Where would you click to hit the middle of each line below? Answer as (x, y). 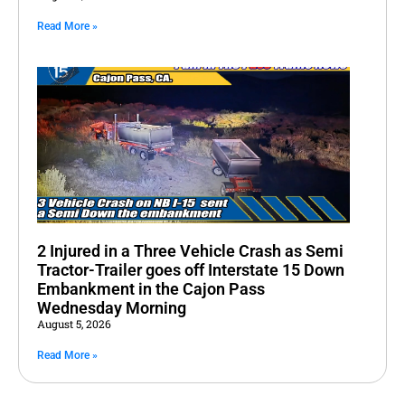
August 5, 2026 (74, 323)
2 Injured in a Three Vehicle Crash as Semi (190, 250)
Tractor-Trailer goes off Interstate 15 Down (191, 269)
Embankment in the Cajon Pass (151, 288)
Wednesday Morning (112, 307)
